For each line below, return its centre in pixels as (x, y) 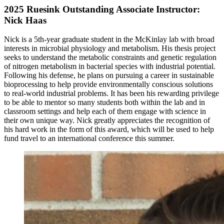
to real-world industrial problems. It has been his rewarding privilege (111, 93)
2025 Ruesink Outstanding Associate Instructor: (102, 9)
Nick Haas (25, 20)
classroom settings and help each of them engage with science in (105, 111)
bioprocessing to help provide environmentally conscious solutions (108, 84)
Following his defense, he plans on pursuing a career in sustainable (109, 75)
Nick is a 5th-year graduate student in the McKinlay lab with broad (109, 39)
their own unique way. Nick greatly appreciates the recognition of (107, 120)
